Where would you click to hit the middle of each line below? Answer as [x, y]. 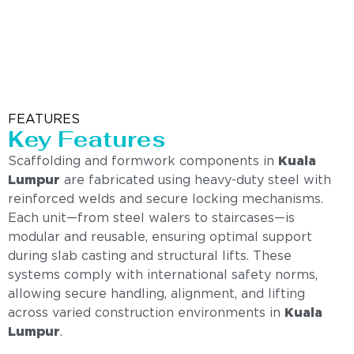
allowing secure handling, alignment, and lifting [156, 295]
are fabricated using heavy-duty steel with [196, 181]
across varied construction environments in [146, 314]
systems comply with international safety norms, [163, 276]
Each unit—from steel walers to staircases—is [151, 219]
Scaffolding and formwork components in [143, 162]
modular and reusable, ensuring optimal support [160, 238]
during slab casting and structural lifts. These [150, 257]
